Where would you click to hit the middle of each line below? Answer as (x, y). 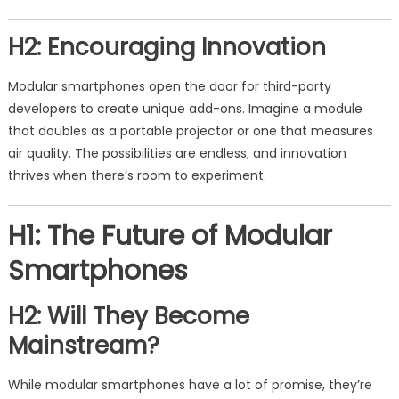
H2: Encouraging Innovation (167, 47)
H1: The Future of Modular (170, 236)
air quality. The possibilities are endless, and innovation (177, 153)
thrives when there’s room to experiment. (137, 175)
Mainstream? (83, 346)
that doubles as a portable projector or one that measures (190, 131)
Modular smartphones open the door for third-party (169, 86)
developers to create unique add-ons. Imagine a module (185, 109)
